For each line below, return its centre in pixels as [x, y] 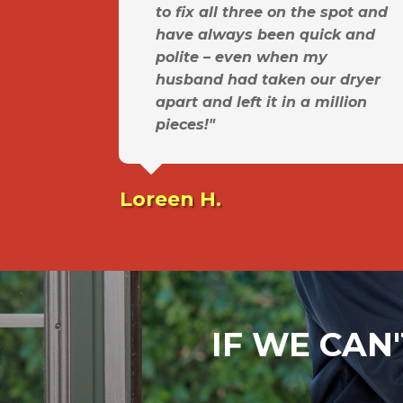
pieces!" [185, 125]
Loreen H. [170, 200]
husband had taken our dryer [268, 80]
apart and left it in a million [261, 103]
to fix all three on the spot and [272, 13]
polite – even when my [242, 58]
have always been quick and [265, 35]
